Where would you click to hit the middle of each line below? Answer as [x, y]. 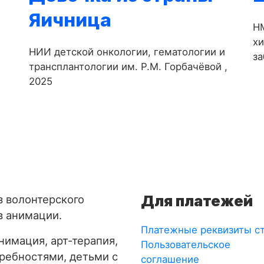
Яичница [70, 20]
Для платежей [197, 201]
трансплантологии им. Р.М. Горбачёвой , [128, 66]
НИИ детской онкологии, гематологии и [127, 52]
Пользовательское [186, 245]
